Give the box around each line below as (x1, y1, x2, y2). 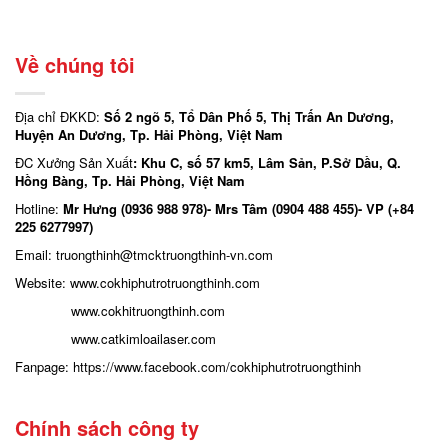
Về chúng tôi (15, 50, 135, 79)
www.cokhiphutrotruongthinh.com (70, 273, 260, 292)
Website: (15, 273, 70, 292)
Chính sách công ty (15, 413, 199, 442)
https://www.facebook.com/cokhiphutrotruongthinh (73, 357, 361, 376)
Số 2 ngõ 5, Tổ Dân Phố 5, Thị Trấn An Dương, (104, 107, 394, 126)
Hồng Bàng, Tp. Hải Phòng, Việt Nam (15, 171, 245, 190)
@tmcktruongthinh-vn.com (120, 245, 273, 264)
